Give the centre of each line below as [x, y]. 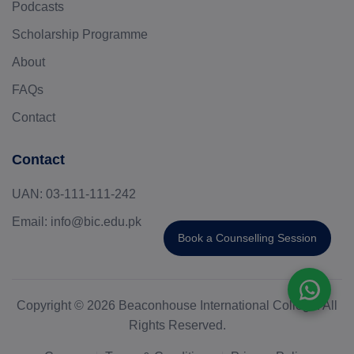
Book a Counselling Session [247, 238]
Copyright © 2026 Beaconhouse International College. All [177, 306]
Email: [30, 222]
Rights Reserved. [177, 326]
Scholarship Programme [80, 35]
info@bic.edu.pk [96, 222]
